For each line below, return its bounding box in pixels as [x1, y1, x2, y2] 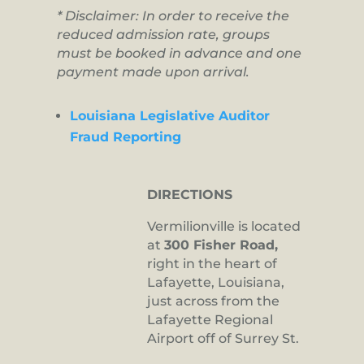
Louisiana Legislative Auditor [70, 108, 270, 124]
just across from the [147, 293, 279, 310]
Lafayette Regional [147, 312, 273, 328]
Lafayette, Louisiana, [147, 275, 284, 291]
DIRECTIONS [147, 187, 232, 203]
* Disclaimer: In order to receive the [57, 8, 289, 24]
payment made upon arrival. [57, 64, 249, 80]
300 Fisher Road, [164, 237, 278, 253]
